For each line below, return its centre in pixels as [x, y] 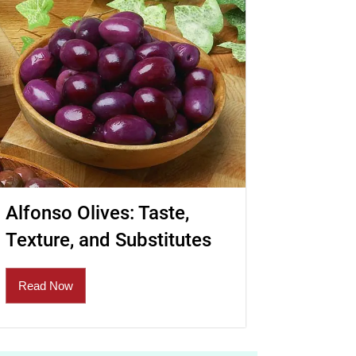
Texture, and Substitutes [108, 240]
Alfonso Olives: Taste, [97, 213]
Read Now [45, 285]
